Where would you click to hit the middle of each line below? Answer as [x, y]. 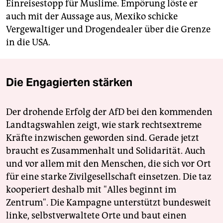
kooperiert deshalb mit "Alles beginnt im [91, 189]
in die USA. [28, 42]
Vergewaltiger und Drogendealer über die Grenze [108, 29]
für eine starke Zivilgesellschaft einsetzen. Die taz [109, 176]
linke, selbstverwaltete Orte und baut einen [96, 215]
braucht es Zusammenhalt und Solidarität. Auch [106, 151]
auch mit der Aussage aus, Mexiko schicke [92, 16]
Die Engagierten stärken [69, 82]
